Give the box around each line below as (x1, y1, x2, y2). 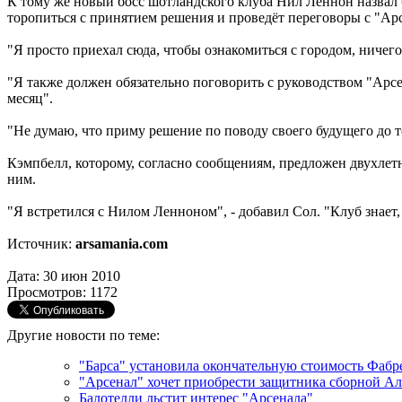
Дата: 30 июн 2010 (7, 267, 120, 284)
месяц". (7, 90, 53, 106)
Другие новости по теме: (7, 327, 160, 343)
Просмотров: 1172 (7, 284, 118, 300)
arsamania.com (75, 235, 168, 251)
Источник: (7, 235, 75, 251)
